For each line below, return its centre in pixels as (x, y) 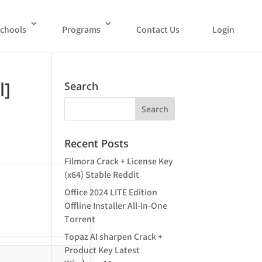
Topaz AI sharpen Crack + (114, 236)
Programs (81, 29)
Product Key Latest (102, 250)
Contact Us (158, 29)
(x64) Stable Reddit (102, 174)
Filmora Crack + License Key (119, 161)
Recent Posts (97, 143)
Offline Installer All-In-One (116, 205)
